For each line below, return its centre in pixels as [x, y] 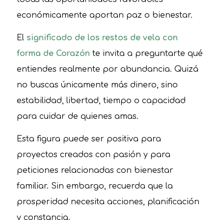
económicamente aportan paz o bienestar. [104, 15]
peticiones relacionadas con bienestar [95, 170]
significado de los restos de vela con [102, 38]
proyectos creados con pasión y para [93, 154]
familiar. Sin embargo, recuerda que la [95, 186]
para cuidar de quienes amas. [77, 116]
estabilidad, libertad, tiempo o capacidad [101, 100]
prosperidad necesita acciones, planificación [108, 202]
